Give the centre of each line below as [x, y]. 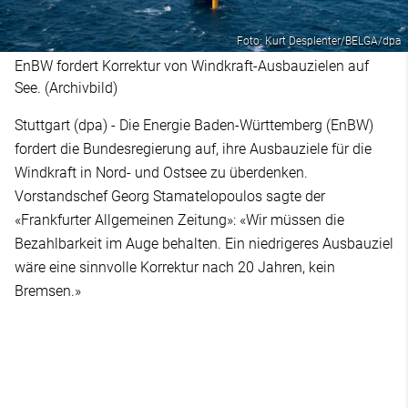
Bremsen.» [48, 291]
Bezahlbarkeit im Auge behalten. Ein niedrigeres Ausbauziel [204, 243]
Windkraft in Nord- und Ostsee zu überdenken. [161, 172]
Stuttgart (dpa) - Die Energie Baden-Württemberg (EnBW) [194, 125]
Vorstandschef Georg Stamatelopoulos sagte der [170, 196]
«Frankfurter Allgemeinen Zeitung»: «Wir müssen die [179, 219]
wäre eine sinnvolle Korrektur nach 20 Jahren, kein [175, 267]
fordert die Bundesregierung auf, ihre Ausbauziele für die [193, 148]
